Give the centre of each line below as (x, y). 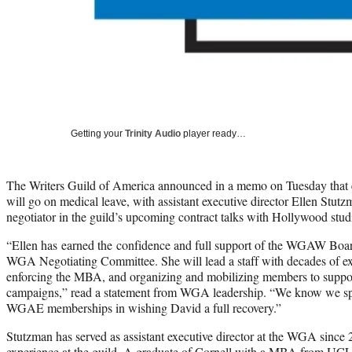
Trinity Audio (153, 133)
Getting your (98, 133)
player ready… (213, 133)
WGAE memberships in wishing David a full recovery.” (144, 307)
